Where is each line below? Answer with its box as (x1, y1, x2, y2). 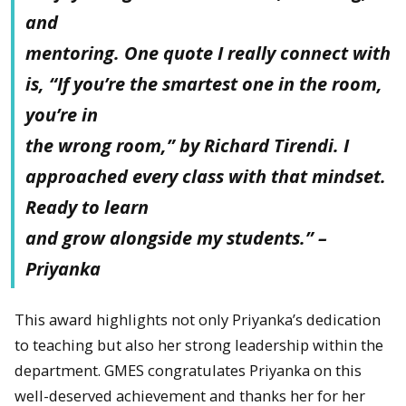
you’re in (25, 101, 98, 127)
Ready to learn (25, 194, 149, 219)
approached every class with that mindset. (25, 163, 386, 188)
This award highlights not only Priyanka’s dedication (14, 308, 381, 330)
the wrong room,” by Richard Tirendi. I (25, 132, 349, 158)
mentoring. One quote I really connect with (25, 40, 391, 65)
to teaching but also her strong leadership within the (14, 333, 383, 355)
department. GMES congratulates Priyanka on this (14, 359, 362, 381)
